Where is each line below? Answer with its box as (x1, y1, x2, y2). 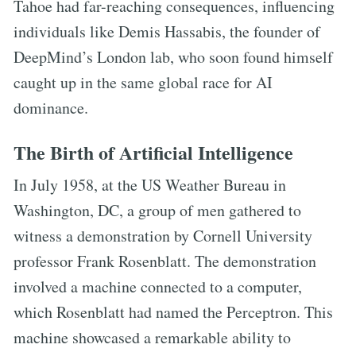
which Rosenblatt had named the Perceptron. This (14, 300, 333, 323)
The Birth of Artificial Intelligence (14, 137, 293, 166)
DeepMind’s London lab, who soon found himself (14, 45, 333, 68)
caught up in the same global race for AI (14, 71, 273, 93)
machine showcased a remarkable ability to (14, 326, 291, 348)
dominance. (14, 96, 88, 118)
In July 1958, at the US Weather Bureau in (14, 173, 286, 195)
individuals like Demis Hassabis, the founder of (14, 20, 320, 42)
